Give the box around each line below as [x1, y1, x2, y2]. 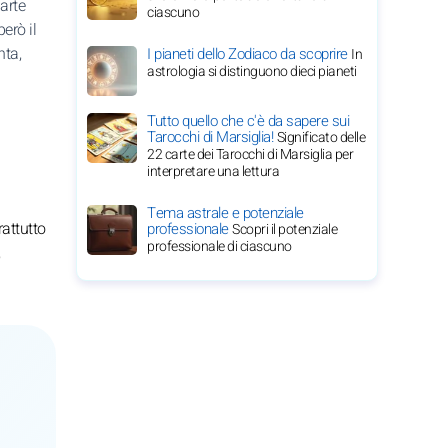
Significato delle [276, 127, 365, 148]
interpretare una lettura [147, 161, 279, 182]
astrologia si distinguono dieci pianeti [147, 61, 357, 82]
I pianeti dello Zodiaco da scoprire [147, 43, 351, 65]
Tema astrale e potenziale [147, 202, 304, 224]
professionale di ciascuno [147, 236, 292, 257]
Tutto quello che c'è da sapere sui [147, 110, 349, 132]
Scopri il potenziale [232, 219, 337, 240]
